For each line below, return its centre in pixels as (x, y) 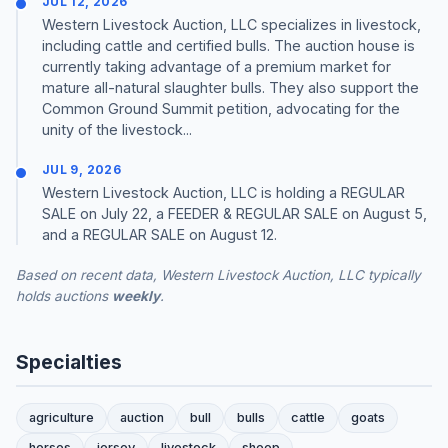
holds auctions (64, 296)
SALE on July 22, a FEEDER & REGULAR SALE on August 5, (234, 214)
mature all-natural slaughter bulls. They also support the (230, 88)
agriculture (61, 418)
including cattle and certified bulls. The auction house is (228, 46)
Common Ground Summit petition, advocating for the (221, 109)
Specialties (69, 362)
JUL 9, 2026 (81, 170)
